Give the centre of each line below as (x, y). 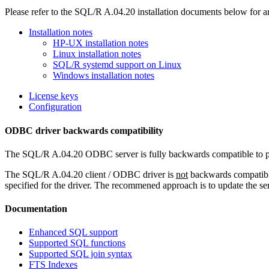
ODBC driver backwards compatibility (84, 130)
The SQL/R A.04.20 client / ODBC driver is (90, 174)
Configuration (55, 107)
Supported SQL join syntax (80, 254)
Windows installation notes (104, 76)
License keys (53, 96)
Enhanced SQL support (73, 232)
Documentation (36, 209)
